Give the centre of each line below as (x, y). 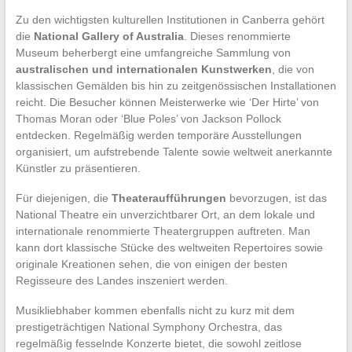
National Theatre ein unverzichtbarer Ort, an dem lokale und (165, 214)
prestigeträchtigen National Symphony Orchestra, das (148, 326)
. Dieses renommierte (237, 36)
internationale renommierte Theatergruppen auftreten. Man (163, 231)
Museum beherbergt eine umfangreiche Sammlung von (153, 52)
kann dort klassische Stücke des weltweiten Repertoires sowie (169, 247)
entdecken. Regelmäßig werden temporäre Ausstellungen (158, 135)
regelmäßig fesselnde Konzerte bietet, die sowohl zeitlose (158, 343)
